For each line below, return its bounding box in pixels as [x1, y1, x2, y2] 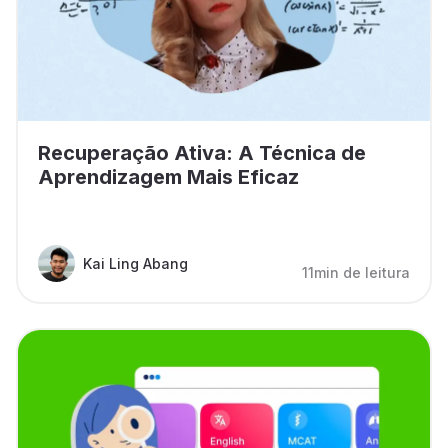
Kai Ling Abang [83, 254, 188, 272]
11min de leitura [302, 263, 410, 281]
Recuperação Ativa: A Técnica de [38, 140, 366, 165]
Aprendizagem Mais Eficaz [38, 164, 299, 189]
